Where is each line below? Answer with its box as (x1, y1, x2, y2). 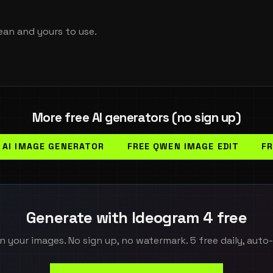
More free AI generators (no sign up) (32, 109, 241, 126)
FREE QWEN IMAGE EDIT (127, 141, 239, 152)
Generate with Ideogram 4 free (26, 208, 247, 228)
